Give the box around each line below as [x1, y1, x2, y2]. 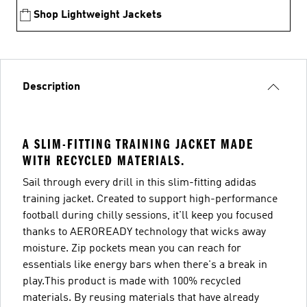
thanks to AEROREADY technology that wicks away [23, 227, 266, 238]
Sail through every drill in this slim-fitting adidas [23, 177, 256, 188]
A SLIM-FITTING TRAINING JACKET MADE [23, 136, 254, 152]
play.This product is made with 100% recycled [23, 276, 241, 287]
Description [23, 82, 80, 93]
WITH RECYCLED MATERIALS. [23, 153, 185, 169]
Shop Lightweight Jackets [34, 10, 162, 21]
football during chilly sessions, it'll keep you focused [23, 210, 273, 221]
